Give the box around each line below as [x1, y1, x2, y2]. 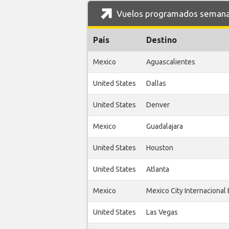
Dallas [146, 79, 166, 88]
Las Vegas [146, 208, 178, 217]
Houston [146, 144, 173, 152]
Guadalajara [146, 122, 183, 131]
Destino [146, 35, 177, 45]
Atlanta [146, 165, 169, 174]
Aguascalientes [146, 58, 195, 66]
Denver [146, 101, 170, 109]
